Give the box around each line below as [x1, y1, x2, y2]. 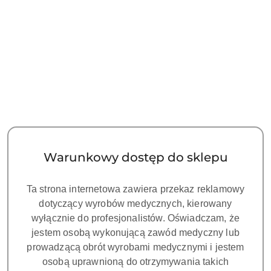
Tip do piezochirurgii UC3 [149, 85, 250, 96]
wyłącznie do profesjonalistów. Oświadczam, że [31, 212, 240, 223]
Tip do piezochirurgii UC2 [21, 85, 122, 96]
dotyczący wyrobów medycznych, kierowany [39, 198, 232, 209]
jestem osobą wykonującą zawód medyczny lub [31, 227, 240, 238]
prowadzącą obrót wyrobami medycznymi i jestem [27, 241, 244, 252]
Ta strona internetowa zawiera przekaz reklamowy [26, 183, 245, 194]
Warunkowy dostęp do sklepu [43, 149, 228, 165]
